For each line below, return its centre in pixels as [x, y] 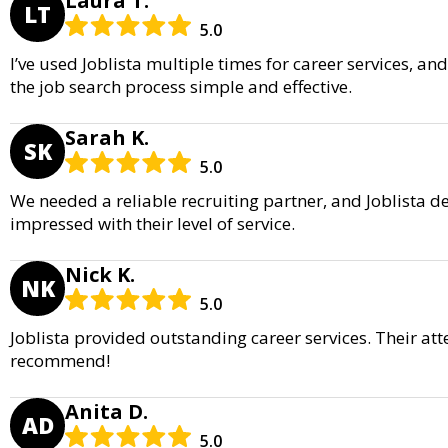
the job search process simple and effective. [181, 86]
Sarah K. [107, 137]
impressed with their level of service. [152, 223]
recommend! [60, 360]
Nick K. [100, 274]
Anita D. [106, 411]
